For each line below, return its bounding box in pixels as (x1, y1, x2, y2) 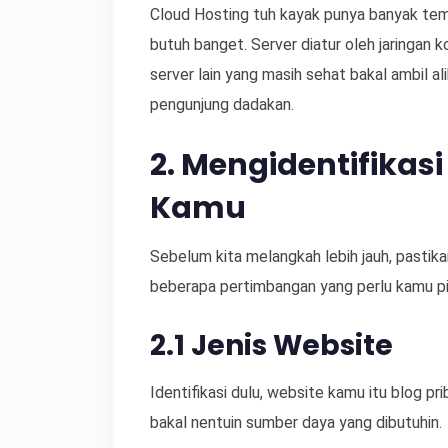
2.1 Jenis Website (150, 326, 393, 365)
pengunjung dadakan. (150, 95, 294, 114)
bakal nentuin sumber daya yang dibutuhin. (150, 413, 442, 432)
